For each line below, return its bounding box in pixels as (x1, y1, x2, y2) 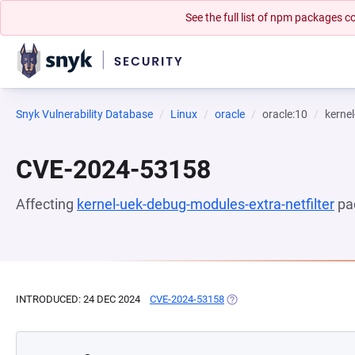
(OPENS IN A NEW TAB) (224, 293, 333, 305)
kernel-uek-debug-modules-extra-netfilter (77, 196, 334, 212)
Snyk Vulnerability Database (16, 108, 153, 120)
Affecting (16, 196, 77, 212)
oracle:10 (262, 108, 307, 120)
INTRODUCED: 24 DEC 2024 (16, 293, 140, 305)
